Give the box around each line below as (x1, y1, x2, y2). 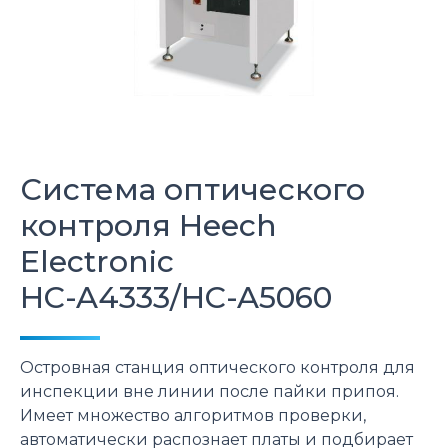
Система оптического (20, 171, 365, 208)
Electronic (20, 243, 174, 280)
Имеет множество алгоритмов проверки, (20, 406, 366, 425)
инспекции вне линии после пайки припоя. (20, 382, 399, 401)
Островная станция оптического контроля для (20, 358, 415, 377)
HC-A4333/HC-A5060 (20, 279, 332, 316)
